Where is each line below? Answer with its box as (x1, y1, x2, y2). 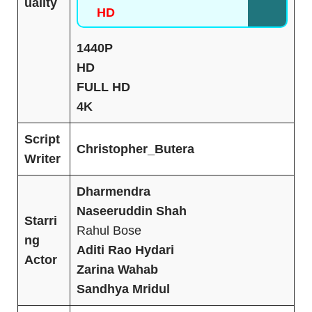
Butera (155, 142, 194, 157)
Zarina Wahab (77, 263, 158, 277)
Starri (24, 214, 57, 228)
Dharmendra (77, 185, 150, 199)
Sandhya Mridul (77, 282, 170, 297)
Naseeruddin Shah (77, 204, 187, 219)
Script (24, 132, 63, 147)
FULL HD (77, 80, 130, 95)
